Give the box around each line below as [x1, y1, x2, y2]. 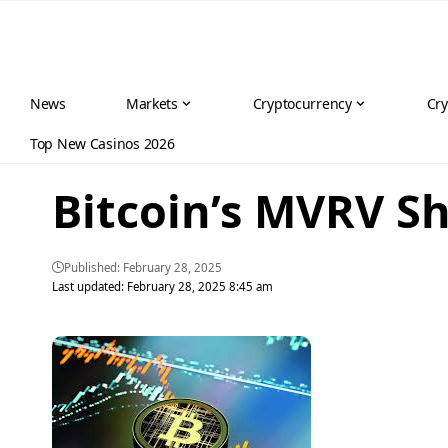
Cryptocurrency [252, 93, 352, 113]
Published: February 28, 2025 [64, 260, 222, 276]
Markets [125, 93, 178, 113]
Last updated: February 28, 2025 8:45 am [52, 279, 273, 295]
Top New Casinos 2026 [30, 133, 175, 153]
